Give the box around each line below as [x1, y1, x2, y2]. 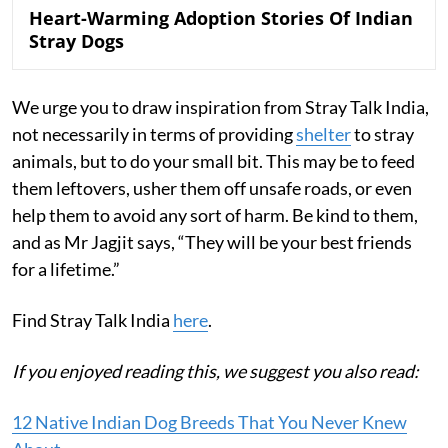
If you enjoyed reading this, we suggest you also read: [12, 360, 419, 383]
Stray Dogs [29, 29, 124, 54]
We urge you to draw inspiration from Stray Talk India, [12, 96, 429, 119]
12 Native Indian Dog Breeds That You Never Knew [12, 411, 407, 434]
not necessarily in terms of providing [12, 123, 296, 146]
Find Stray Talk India [12, 309, 173, 332]
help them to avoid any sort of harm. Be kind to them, [12, 204, 418, 227]
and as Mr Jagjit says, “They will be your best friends [12, 231, 412, 254]
